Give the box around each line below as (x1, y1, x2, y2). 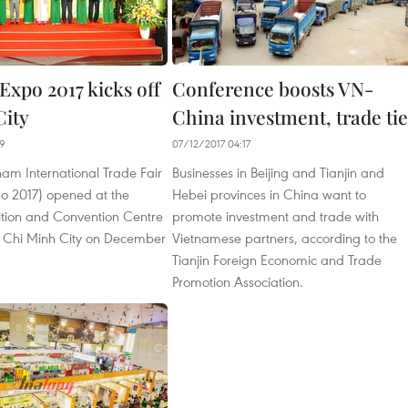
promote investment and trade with (172, 207, 379, 226)
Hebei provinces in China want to (172, 185, 366, 204)
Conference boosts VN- (172, 76, 373, 102)
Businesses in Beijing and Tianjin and (172, 163, 384, 182)
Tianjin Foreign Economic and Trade (172, 250, 382, 270)
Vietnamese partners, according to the (172, 229, 397, 248)
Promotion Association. (172, 272, 303, 291)
